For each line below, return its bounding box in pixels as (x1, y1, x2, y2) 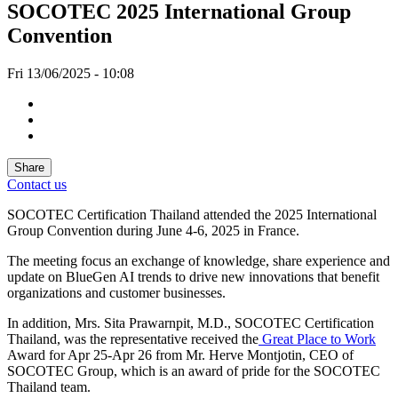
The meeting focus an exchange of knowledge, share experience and (7, 252, 390, 268)
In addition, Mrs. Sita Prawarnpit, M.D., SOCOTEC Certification (7, 314, 374, 330)
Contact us (7, 176, 67, 192)
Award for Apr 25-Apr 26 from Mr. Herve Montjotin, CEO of (7, 346, 354, 362)
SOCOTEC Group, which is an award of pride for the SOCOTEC (7, 362, 380, 378)
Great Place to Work (259, 330, 376, 346)
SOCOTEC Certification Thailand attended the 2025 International (7, 206, 377, 222)
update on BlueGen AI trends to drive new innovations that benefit (7, 268, 379, 284)
